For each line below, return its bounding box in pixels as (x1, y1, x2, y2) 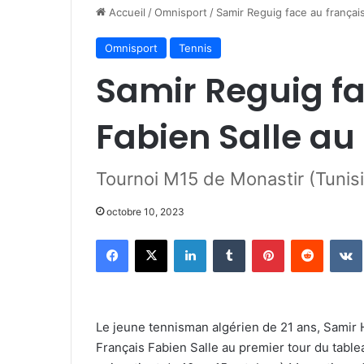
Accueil (106, 6, 145, 19)
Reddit (323, 232, 355, 245)
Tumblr (245, 232, 279, 245)
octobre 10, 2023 (106, 206, 184, 218)
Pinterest (284, 232, 330, 245)
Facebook (128, 232, 177, 245)
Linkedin (206, 232, 248, 245)
